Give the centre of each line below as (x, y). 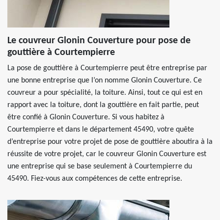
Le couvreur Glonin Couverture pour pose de (99, 41)
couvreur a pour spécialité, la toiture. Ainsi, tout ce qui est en (105, 93)
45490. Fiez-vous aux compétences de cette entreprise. (95, 179)
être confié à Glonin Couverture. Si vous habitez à (86, 117)
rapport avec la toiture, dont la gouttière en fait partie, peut (103, 105)
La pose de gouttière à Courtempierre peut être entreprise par (107, 68)
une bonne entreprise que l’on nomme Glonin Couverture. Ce (105, 81)
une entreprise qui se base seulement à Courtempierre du (100, 166)
